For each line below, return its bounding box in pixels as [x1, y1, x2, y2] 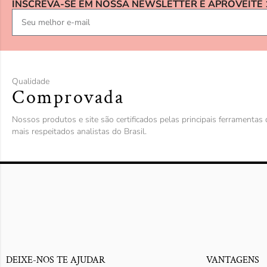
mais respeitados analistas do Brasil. [12, 126, 147, 138]
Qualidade [12, 76, 49, 88]
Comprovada [12, 85, 124, 110]
